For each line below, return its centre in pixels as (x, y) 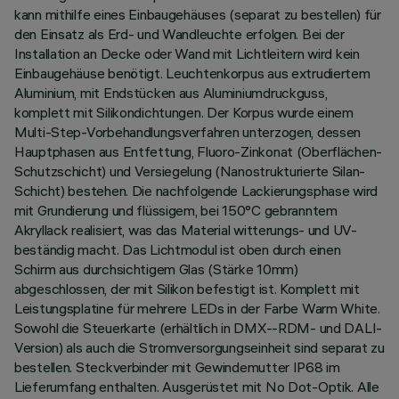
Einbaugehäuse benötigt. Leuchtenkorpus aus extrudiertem (192, 73)
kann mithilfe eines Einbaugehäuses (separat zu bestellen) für (198, 14)
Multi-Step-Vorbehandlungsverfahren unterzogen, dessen (188, 132)
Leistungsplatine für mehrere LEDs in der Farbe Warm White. (197, 308)
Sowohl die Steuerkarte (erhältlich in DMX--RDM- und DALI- (199, 328)
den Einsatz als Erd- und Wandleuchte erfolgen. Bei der (179, 34)
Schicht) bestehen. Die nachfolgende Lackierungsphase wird (196, 191)
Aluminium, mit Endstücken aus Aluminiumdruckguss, (171, 93)
